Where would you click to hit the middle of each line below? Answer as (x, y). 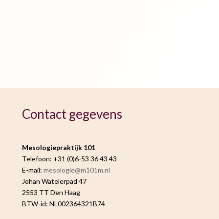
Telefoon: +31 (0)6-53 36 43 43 (69, 158)
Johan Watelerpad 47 (54, 181)
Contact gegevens (72, 114)
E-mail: (33, 170)
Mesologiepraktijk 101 (58, 147)
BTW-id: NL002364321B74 (63, 203)
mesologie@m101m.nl (77, 170)
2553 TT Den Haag (51, 192)
